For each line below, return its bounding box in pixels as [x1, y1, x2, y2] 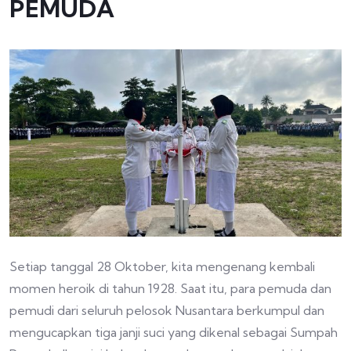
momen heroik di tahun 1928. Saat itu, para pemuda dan [9, 280, 331, 296]
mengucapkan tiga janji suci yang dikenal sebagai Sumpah [9, 324, 338, 340]
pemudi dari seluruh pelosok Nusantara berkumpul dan [9, 302, 324, 318]
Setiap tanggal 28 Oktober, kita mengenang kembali [9, 258, 315, 274]
